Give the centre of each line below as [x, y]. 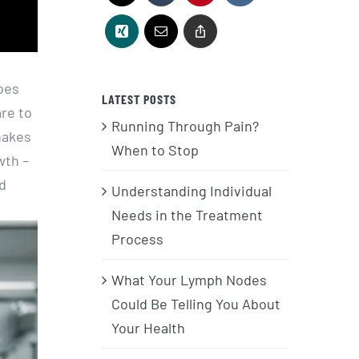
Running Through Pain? [185, 125]
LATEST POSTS [139, 99]
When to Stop [155, 149]
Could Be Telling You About [196, 303]
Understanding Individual [192, 190]
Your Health [148, 327]
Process [137, 238]
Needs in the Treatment [187, 214]
